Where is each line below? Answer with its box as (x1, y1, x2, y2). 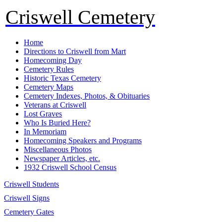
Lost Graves (24, 110, 62, 118)
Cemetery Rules (24, 65, 74, 73)
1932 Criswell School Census (24, 163, 116, 171)
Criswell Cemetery (5, 6, 155, 28)
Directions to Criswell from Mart (24, 47, 126, 55)
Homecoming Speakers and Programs (24, 136, 142, 145)
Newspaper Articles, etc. (24, 154, 100, 163)
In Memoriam (24, 127, 66, 136)
